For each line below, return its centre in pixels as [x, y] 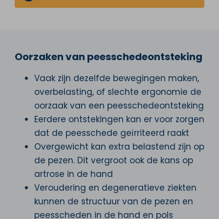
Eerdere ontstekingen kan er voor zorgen [119, 119]
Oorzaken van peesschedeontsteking [109, 56]
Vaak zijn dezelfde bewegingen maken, [117, 78]
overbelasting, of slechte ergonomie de [118, 92]
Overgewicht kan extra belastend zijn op [119, 146]
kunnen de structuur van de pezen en [114, 201]
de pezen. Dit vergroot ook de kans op [114, 160]
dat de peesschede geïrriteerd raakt [112, 133]
